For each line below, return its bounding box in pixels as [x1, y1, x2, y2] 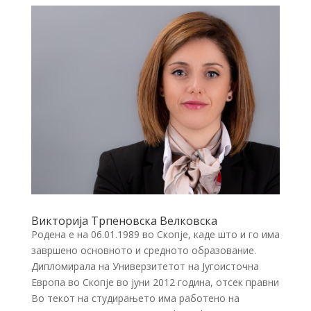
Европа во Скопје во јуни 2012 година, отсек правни [31, 275, 279, 289]
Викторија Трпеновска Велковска [31, 212, 217, 228]
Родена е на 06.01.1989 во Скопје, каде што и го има [31, 227, 280, 241]
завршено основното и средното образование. [31, 243, 256, 257]
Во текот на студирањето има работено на [31, 291, 239, 305]
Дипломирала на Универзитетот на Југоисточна [31, 259, 259, 273]
